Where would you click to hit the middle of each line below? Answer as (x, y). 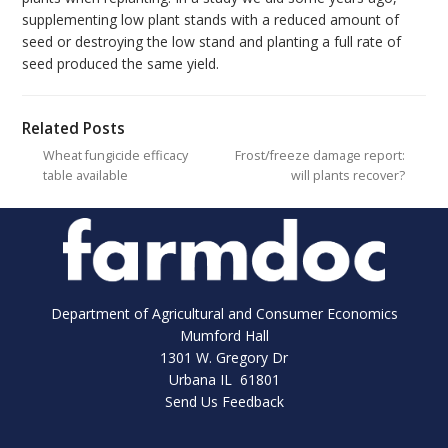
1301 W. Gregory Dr (224, 358)
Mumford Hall (224, 336)
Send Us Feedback (224, 402)
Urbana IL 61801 (224, 380)
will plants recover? (348, 176)
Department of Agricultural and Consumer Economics (224, 314)
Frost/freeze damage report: (320, 156)
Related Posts (74, 128)
